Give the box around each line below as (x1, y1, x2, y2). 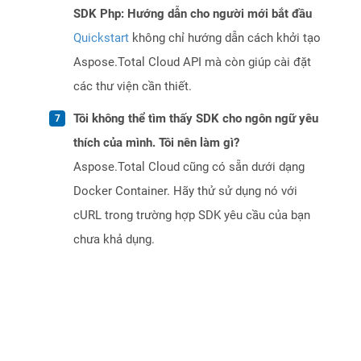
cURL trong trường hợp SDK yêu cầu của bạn (73, 208, 310, 223)
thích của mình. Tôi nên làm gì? (73, 135, 239, 151)
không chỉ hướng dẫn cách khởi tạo (129, 31, 321, 46)
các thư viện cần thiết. (73, 79, 192, 94)
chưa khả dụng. (73, 232, 155, 247)
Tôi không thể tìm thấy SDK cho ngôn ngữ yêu (73, 111, 318, 127)
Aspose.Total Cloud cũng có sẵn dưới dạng (73, 160, 305, 175)
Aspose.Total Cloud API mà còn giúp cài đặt (73, 55, 311, 70)
